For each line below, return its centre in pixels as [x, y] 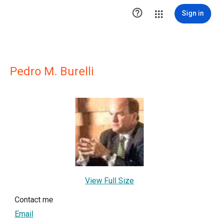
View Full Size [109, 181]
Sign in [193, 13]
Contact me [34, 200]
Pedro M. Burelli [52, 71]
